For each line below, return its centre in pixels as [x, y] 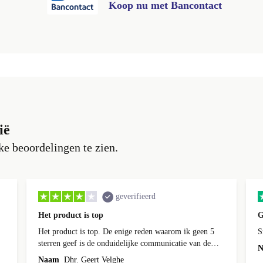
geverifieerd [136, 197]
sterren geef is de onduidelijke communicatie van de [125, 244]
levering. [53, 255]
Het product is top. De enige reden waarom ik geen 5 [124, 232]
